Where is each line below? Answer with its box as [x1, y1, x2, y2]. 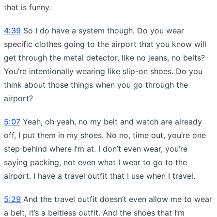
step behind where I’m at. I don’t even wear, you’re [4, 143, 187, 154]
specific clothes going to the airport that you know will [4, 39, 206, 49]
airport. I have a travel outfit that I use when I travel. [4, 170, 195, 181]
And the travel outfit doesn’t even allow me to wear [21, 194, 212, 204]
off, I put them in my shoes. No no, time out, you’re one [4, 130, 206, 140]
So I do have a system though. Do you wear [21, 25, 184, 35]
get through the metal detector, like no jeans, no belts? [4, 52, 205, 62]
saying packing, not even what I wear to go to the [4, 157, 187, 167]
